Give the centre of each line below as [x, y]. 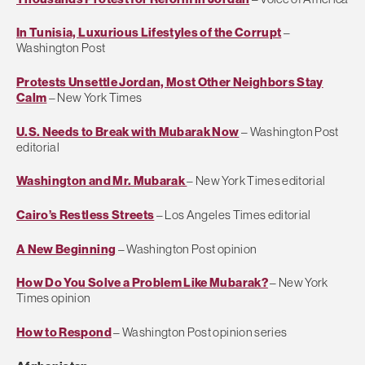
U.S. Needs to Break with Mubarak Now [128, 131]
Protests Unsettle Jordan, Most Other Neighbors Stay [170, 82]
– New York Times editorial [256, 181]
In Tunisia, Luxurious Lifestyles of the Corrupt [149, 33]
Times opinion [54, 298]
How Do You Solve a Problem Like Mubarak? [142, 283]
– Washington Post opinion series [199, 332]
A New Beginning [66, 248]
